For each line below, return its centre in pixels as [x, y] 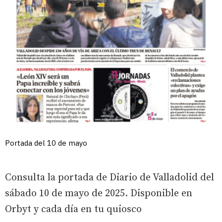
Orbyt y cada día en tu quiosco [73, 209]
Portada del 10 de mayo [46, 143]
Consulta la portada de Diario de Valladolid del [110, 177]
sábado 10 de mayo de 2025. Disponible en [99, 193]
